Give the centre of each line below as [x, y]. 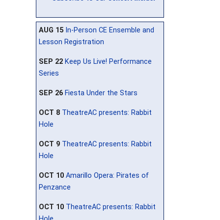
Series [49, 73]
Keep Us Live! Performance [108, 61]
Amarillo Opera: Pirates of [107, 175]
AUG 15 [51, 30]
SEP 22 [51, 61]
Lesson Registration [71, 42]
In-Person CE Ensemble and [110, 30]
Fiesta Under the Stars [101, 93]
